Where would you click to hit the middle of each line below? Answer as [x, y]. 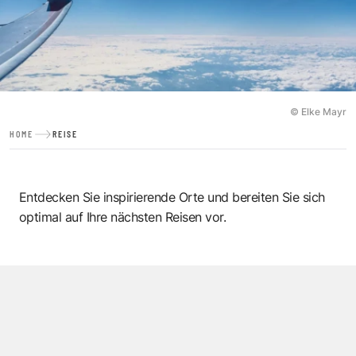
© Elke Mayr [318, 112]
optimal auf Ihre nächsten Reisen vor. [123, 217]
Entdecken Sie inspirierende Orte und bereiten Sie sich [172, 197]
